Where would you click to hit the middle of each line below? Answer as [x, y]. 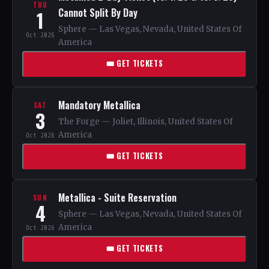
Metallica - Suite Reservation [117, 198]
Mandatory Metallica [99, 105]
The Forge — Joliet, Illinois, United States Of [146, 122]
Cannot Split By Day [98, 13]
